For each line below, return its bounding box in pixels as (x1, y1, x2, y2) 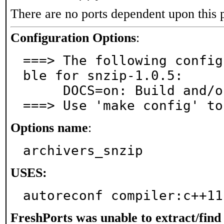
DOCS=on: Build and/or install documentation (23, 83, 63, 98)
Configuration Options (10, 30, 136, 45)
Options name (10, 120, 88, 135)
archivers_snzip (23, 143, 143, 158)
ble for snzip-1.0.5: (23, 68, 183, 83)
